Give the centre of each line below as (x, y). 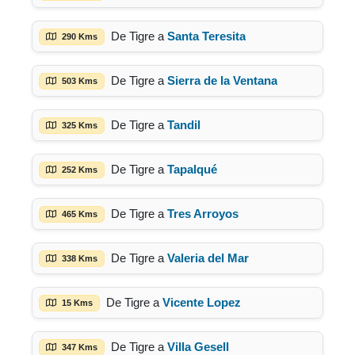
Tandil (184, 125)
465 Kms (78, 214)
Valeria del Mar (208, 258)
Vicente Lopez (202, 302)
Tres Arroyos (203, 214)
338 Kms (78, 258)
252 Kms (78, 169)
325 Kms (78, 125)
